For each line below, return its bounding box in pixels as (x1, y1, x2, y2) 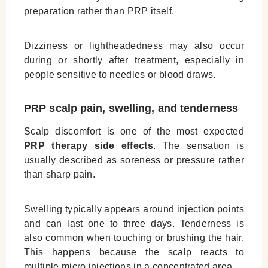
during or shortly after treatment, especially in (24, 55, 244, 66)
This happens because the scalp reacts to (24, 247, 244, 258)
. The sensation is (153, 141, 245, 151)
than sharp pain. (24, 169, 96, 180)
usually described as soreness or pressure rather (24, 155, 244, 166)
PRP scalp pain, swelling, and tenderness (24, 102, 238, 115)
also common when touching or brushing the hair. (24, 233, 244, 243)
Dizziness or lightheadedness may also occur (24, 41, 244, 51)
